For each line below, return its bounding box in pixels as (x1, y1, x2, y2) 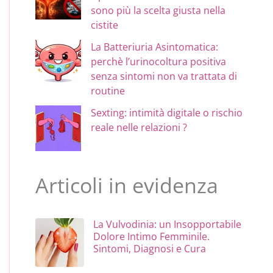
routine (91, 83, 126, 97)
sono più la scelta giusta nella (91, 3, 226, 17)
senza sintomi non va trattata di (91, 69, 238, 83)
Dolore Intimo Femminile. (93, 229, 210, 243)
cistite (91, 18, 119, 32)
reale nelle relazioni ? (91, 120, 188, 134)
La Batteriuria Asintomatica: (91, 40, 219, 54)
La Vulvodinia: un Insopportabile (93, 217, 242, 231)
